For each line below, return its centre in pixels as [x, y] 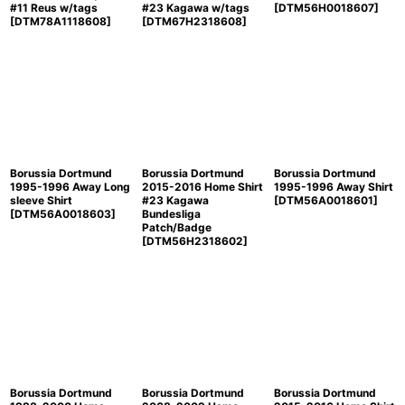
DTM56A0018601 [325, 200]
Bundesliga [171, 214]
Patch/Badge [176, 227]
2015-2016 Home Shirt [202, 187]
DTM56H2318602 [194, 241]
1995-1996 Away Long [70, 187]
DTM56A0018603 [63, 214]
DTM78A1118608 [61, 21]
